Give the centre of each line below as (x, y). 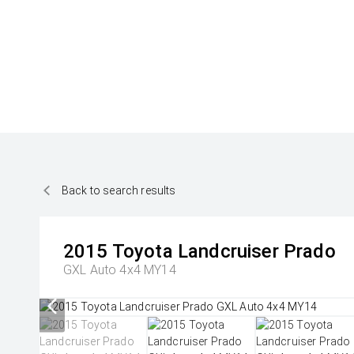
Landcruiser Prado (256, 251)
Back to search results (119, 190)
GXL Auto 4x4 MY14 (120, 270)
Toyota (142, 251)
